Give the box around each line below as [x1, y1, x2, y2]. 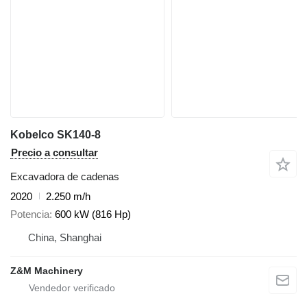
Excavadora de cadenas [10, 170, 119, 182]
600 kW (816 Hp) [55, 208, 131, 221]
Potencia [10, 208, 49, 221]
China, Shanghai [28, 232, 101, 244]
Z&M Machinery [10, 265, 83, 277]
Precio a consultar [11, 146, 98, 158]
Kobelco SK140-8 [10, 128, 101, 140]
